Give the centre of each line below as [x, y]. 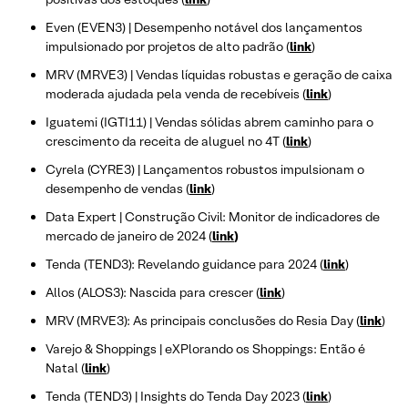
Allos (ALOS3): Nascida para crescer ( [153, 293]
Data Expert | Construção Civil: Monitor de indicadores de [213, 217]
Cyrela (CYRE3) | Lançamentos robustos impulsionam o [205, 170]
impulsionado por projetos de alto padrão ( [168, 47]
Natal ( [65, 368]
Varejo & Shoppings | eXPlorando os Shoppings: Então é [205, 349]
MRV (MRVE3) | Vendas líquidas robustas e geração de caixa [219, 75]
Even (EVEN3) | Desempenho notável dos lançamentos [204, 28]
